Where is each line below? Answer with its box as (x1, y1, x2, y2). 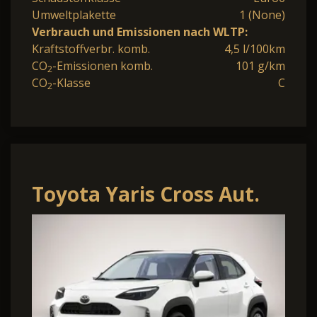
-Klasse (52, 74, 91, 91)
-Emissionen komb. (52, 57, 153, 74)
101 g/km (236, 57, 285, 74)
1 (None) (239, 6, 285, 23)
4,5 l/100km (224, 40, 285, 57)
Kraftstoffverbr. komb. (32, 40, 150, 57)
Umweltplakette (32, 6, 116, 23)
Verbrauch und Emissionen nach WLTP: (32, 23, 248, 40)
